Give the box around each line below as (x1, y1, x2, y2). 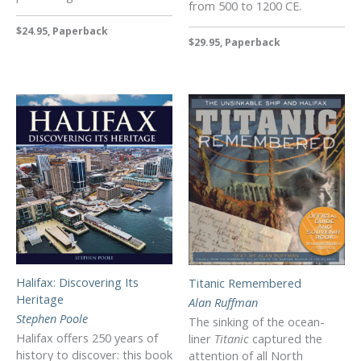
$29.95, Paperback (189, 35, 280, 50)
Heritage (16, 291, 64, 308)
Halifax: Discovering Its (16, 274, 139, 291)
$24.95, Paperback (16, 24, 108, 39)
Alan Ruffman (189, 293, 258, 310)
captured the (252, 330, 322, 346)
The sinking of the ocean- (189, 313, 325, 330)
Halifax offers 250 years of (16, 329, 158, 346)
